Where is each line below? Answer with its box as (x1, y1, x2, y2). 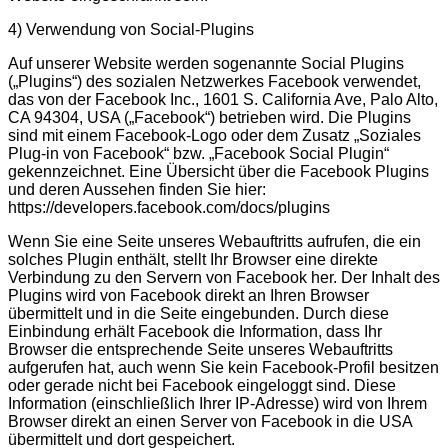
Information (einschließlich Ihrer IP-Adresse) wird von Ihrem (8, 394, 427, 412)
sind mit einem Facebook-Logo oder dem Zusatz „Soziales (8, 126, 421, 144)
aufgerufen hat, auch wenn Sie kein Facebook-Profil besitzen (8, 358, 439, 376)
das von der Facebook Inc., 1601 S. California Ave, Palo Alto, (8, 90, 438, 108)
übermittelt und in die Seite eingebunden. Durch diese (8, 304, 389, 322)
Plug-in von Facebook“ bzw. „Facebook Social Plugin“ (8, 144, 389, 162)
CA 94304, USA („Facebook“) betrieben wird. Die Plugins (8, 108, 411, 126)
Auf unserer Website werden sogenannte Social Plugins (8, 54, 404, 72)
